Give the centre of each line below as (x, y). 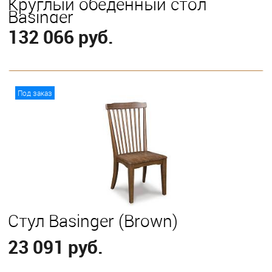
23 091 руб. (56, 246)
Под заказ (35, 93)
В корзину (146, 88)
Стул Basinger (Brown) (93, 220)
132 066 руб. (61, 36)
